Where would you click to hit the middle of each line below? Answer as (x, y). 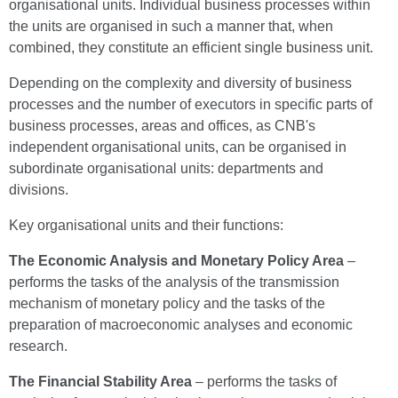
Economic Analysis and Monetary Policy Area (191, 261)
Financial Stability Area (115, 382)
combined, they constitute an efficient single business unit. (191, 48)
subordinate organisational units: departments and (166, 168)
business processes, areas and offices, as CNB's (162, 126)
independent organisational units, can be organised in (178, 147)
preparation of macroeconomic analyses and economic (181, 325)
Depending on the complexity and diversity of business (180, 83)
